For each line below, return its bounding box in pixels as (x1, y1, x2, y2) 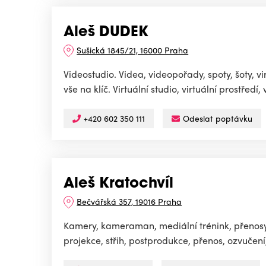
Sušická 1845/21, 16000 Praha (77, 44, 189, 56)
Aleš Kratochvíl (64, 177, 173, 192)
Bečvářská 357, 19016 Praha (77, 195, 182, 208)
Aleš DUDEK (64, 26, 148, 40)
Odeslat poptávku (183, 112, 252, 125)
